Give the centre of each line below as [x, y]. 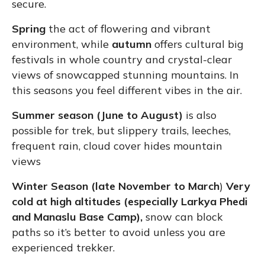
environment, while [62, 44]
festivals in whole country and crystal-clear [122, 59]
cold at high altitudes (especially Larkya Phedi [130, 201]
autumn [133, 44]
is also [200, 115]
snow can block [184, 216]
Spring [29, 28]
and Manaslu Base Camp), [79, 216]
